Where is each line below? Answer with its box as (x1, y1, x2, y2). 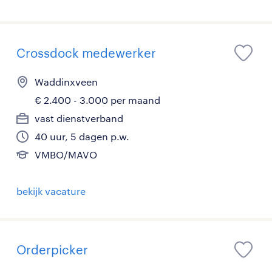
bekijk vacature (16, 185, 86, 197)
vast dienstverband (35, 112, 123, 124)
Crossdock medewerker (16, 45, 156, 60)
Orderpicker (16, 242, 88, 257)
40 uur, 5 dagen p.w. (35, 130, 129, 142)
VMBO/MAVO (35, 148, 97, 160)
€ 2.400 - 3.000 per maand (35, 93, 160, 106)
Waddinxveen (35, 75, 98, 87)
